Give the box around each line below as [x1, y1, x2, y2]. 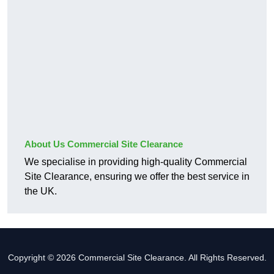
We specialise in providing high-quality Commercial [24, 157, 247, 168]
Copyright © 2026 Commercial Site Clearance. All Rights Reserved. [7, 253, 267, 263]
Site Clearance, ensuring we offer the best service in [24, 171, 250, 182]
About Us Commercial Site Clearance [24, 139, 183, 150]
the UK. [24, 186, 57, 197]
